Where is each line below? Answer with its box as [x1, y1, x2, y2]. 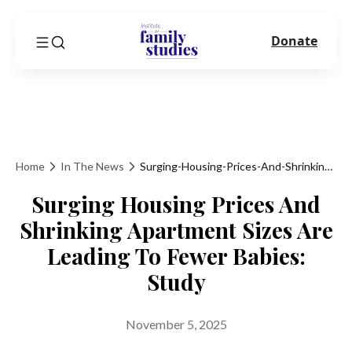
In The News [60, 159, 124, 173]
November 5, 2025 [125, 317, 227, 332]
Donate [271, 32, 317, 49]
